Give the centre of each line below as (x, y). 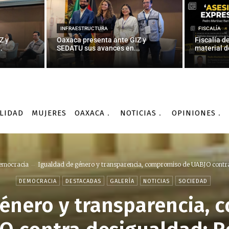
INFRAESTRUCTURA (84, 28)
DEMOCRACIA (38, 181)
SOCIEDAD (193, 181)
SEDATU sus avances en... (99, 48)
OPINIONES (194, 113)
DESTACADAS (83, 181)
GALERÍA (122, 181)
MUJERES (49, 113)
